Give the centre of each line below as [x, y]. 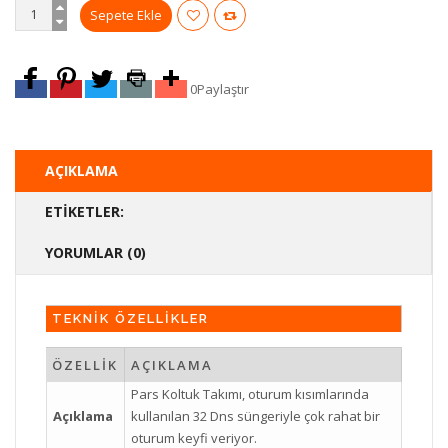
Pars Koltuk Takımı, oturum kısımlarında [250, 393]
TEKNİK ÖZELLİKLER [130, 318]
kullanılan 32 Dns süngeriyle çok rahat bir [255, 415]
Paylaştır [223, 88]
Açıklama [83, 415]
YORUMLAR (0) [95, 252]
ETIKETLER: [84, 211]
